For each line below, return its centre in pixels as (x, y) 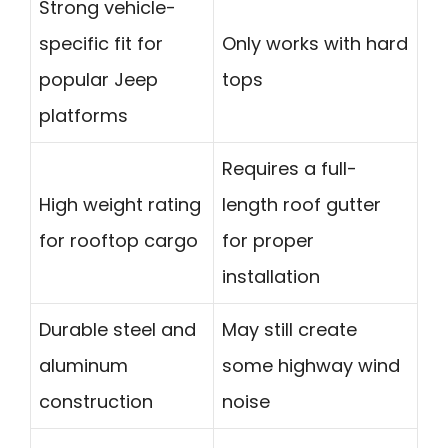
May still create (289, 329)
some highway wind (311, 365)
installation (271, 276)
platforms (83, 115)
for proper (268, 240)
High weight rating (120, 204)
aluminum (83, 365)
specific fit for (101, 43)
